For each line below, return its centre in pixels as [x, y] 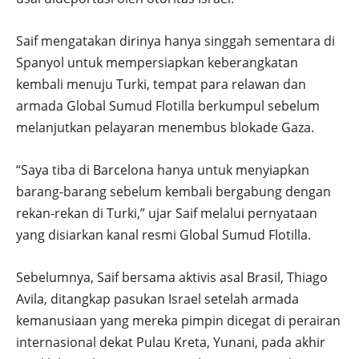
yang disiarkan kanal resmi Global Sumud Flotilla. [163, 235]
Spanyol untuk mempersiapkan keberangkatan [157, 63]
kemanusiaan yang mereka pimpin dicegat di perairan [178, 321]
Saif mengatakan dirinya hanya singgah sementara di [175, 41]
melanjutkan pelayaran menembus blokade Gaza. [165, 128]
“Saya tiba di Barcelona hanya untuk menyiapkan [163, 170]
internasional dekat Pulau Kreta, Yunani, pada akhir [171, 343]
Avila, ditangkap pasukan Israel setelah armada [157, 299]
